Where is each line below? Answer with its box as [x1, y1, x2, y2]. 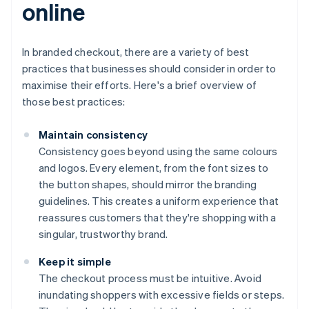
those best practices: [22, 94, 126, 109]
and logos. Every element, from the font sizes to [39, 161, 269, 175]
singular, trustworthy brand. [39, 227, 168, 241]
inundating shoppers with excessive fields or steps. [39, 288, 285, 302]
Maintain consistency [39, 128, 148, 142]
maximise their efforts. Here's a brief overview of [22, 78, 257, 92]
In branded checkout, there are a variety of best [22, 45, 250, 59]
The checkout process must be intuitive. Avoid [39, 271, 262, 286]
